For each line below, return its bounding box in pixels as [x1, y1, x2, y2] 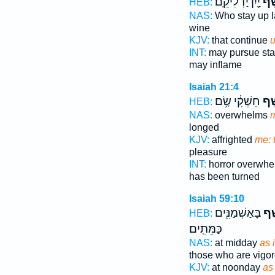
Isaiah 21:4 [188, 82, 239, 92]
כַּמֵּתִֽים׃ [188, 222, 222, 236]
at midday [212, 238, 260, 248]
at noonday [209, 262, 263, 273]
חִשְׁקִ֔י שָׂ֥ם [214, 95, 260, 108]
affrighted [209, 134, 255, 145]
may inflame [188, 60, 242, 70]
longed [188, 122, 219, 133]
